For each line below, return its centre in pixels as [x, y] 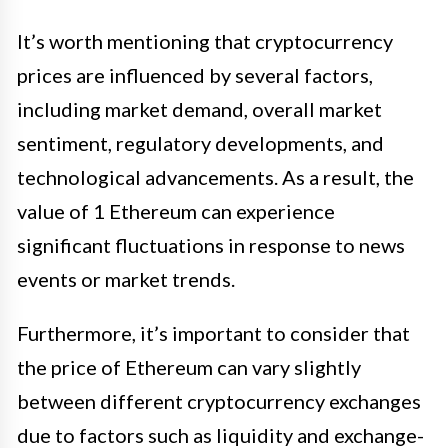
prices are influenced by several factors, [195, 74]
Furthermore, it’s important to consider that [213, 332]
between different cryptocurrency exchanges [219, 400]
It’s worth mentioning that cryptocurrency [205, 40]
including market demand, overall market [199, 108]
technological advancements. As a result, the [215, 176]
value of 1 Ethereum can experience [176, 210]
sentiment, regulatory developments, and [200, 142]
